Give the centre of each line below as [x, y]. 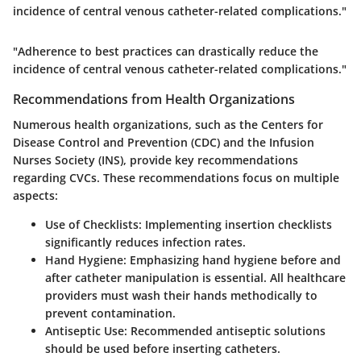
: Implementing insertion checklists [235, 225]
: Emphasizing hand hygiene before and [232, 260]
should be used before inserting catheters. [163, 349]
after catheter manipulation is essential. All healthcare [195, 278]
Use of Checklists [92, 225]
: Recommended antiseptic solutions [225, 331]
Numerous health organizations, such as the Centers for [168, 125]
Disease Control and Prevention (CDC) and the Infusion [164, 143]
